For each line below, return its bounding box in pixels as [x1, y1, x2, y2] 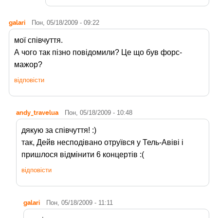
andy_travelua [16, 109, 58, 117]
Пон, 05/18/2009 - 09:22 [32, 19, 99, 27]
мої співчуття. [14, 36, 63, 45]
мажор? [14, 60, 42, 69]
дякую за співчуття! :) [21, 126, 96, 135]
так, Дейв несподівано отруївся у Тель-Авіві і [21, 138, 183, 147]
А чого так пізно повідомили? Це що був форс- [14, 48, 182, 57]
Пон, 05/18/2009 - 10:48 [65, 109, 132, 117]
